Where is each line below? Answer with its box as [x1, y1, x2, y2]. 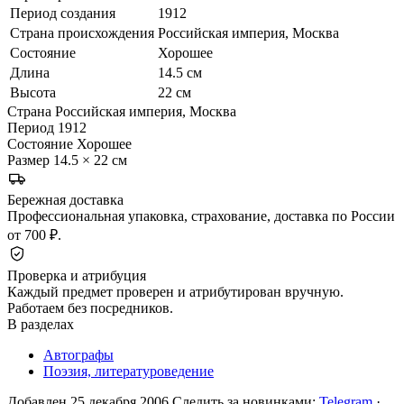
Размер [7, 151, 50, 168]
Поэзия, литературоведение [43, 363, 214, 379]
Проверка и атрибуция [7, 267, 146, 283]
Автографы [43, 346, 114, 363]
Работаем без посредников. [7, 299, 173, 316]
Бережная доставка [7, 191, 124, 207]
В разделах [7, 316, 74, 332]
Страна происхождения [10, 24, 154, 41]
